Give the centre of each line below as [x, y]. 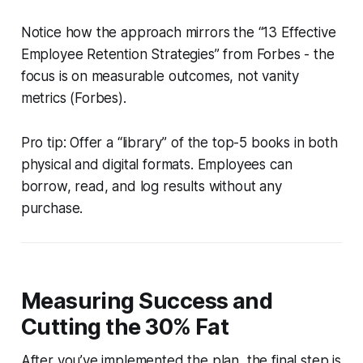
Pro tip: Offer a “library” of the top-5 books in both [179, 142]
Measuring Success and [147, 301]
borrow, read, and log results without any [151, 186]
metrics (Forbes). [73, 98]
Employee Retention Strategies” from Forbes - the [177, 54]
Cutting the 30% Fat [125, 327]
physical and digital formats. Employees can [156, 164]
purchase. [52, 208]
